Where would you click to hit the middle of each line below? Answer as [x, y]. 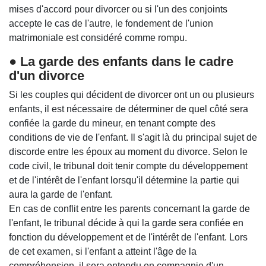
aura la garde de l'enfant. [61, 194]
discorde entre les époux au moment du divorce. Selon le [128, 151]
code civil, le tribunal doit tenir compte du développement [128, 166]
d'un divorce [47, 75]
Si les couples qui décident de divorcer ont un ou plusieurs [132, 94]
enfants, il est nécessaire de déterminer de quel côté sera [129, 109]
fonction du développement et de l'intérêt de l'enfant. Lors [128, 237]
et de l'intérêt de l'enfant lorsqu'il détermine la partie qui [124, 180]
